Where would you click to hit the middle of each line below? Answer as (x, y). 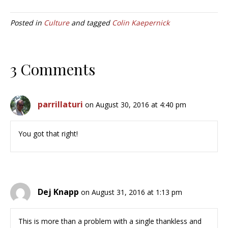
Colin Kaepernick (141, 23)
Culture (56, 23)
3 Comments (53, 69)
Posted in (27, 23)
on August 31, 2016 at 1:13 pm (132, 192)
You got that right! (48, 134)
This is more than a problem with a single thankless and (110, 221)
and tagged (91, 23)
